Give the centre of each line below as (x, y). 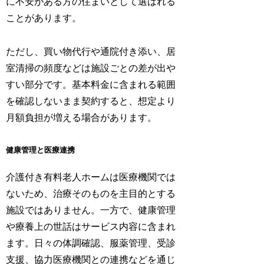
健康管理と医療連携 (41, 150)
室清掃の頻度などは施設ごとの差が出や (91, 68)
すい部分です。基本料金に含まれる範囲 (91, 85)
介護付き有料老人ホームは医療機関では (91, 177)
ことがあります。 (44, 18)
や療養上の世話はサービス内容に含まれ (91, 227)
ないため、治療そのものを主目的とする (91, 194)
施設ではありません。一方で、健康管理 (91, 210)
